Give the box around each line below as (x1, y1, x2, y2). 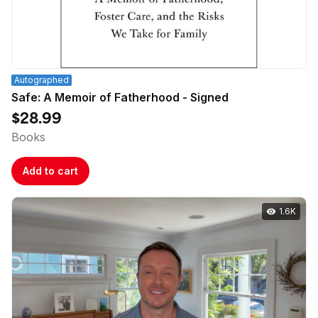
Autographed (14, 74, 69, 85)
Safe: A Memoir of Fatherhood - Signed (11, 89, 229, 104)
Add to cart (23, 164, 78, 177)
